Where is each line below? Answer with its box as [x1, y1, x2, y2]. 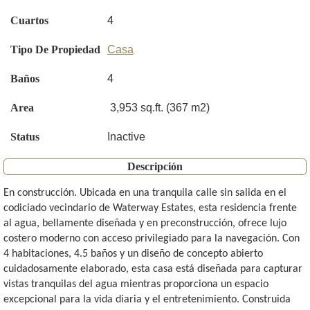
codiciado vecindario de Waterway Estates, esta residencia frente [3, 203, 297, 215]
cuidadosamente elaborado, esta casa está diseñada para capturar [3, 264, 302, 275]
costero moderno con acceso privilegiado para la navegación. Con [3, 233, 300, 245]
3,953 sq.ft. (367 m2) [110, 102, 210, 114]
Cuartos [10, 15, 48, 27]
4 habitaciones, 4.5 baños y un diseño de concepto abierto [3, 248, 263, 260]
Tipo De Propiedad [10, 44, 100, 56]
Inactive [107, 131, 145, 143]
